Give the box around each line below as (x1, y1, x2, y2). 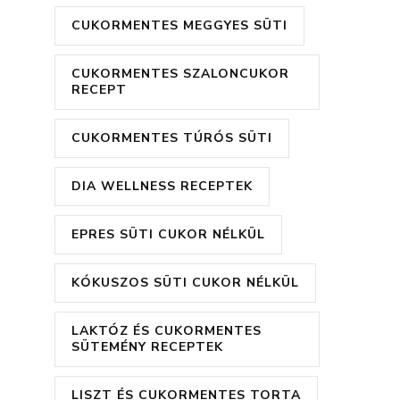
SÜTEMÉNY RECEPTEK (71, 338, 223, 356)
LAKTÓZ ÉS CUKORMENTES (71, 322, 262, 340)
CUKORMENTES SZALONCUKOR (71, 65, 289, 83)
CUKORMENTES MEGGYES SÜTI (71, 17, 287, 35)
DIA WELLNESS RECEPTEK (71, 178, 253, 196)
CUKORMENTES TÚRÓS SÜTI (71, 129, 272, 147)
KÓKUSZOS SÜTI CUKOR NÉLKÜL (71, 274, 299, 292)
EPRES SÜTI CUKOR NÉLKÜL (71, 226, 265, 244)
